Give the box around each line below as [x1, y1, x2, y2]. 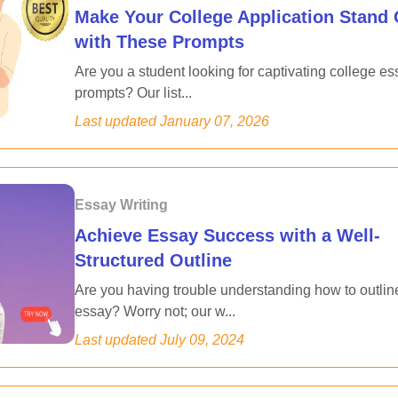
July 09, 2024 [160, 332, 244, 347]
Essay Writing [75, 197, 168, 212]
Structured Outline [75, 251, 232, 270]
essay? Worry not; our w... [75, 304, 235, 319]
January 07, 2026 [160, 114, 269, 129]
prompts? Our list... [75, 85, 192, 100]
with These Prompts [75, 32, 244, 52]
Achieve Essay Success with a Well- [75, 226, 380, 245]
